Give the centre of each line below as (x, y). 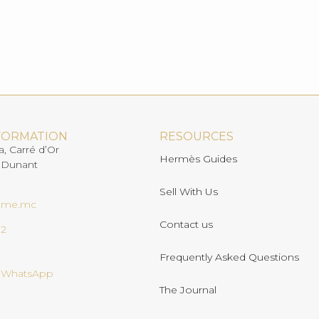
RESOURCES (197, 136)
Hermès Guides (198, 158)
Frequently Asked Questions (229, 257)
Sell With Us (189, 191)
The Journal (188, 289)
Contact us (186, 224)
